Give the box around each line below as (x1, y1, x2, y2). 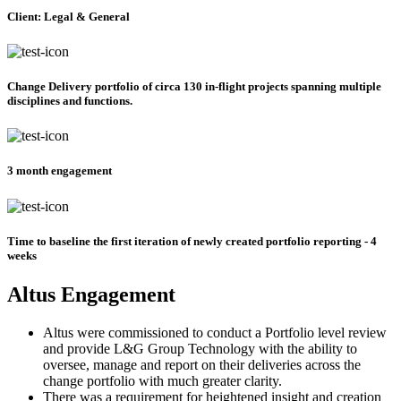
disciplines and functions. (7, 94, 132, 108)
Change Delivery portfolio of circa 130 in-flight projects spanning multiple (7, 80, 381, 94)
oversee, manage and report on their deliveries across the (43, 356, 361, 372)
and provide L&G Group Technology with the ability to (43, 340, 357, 356)
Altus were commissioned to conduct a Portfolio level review (43, 324, 387, 340)
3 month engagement (7, 164, 112, 178)
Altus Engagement (7, 282, 175, 306)
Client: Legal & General (7, 9, 130, 23)
